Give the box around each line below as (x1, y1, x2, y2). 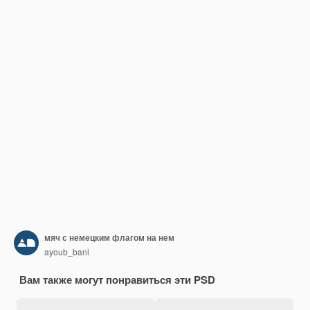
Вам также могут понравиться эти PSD (19, 272, 215, 287)
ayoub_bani (44, 245, 89, 257)
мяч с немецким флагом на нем (44, 230, 174, 244)
